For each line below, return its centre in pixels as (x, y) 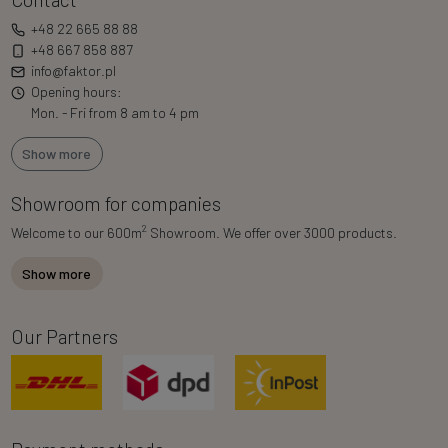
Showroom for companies (115, 203)
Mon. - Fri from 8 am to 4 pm (113, 112)
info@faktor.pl (73, 70)
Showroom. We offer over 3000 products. (271, 232)
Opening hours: (75, 91)
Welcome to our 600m (76, 232)
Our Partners (64, 336)
